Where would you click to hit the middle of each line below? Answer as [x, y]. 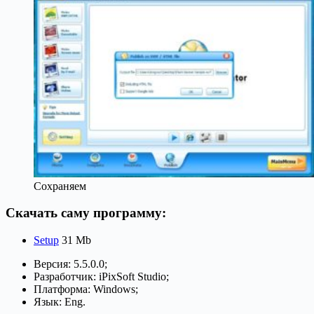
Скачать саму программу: [86, 213]
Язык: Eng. [60, 302]
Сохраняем [60, 186]
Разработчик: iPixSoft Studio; [101, 277]
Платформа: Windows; [86, 289]
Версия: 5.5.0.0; [70, 264]
